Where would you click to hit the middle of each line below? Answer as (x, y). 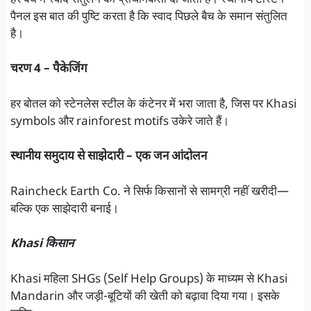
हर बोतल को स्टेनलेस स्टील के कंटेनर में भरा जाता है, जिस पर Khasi (153, 104)
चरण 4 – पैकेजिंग (49, 70)
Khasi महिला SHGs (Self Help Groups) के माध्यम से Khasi (149, 279)
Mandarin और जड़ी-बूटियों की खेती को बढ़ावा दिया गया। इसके (145, 297)
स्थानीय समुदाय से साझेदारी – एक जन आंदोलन (109, 157)
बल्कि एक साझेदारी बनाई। (65, 209)
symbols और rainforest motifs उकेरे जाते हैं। (120, 122)
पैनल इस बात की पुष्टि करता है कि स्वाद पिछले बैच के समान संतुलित (149, 17)
